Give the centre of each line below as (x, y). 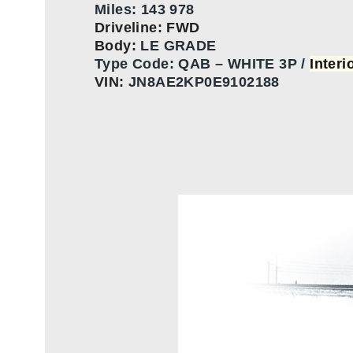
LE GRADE (178, 46)
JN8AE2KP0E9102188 (204, 82)
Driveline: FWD (147, 28)
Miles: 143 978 (145, 10)
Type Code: (135, 64)
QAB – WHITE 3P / (244, 64)
